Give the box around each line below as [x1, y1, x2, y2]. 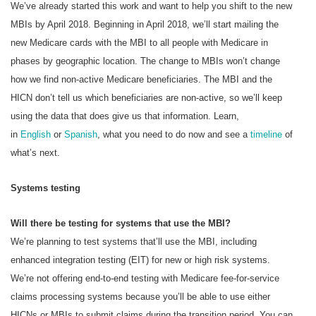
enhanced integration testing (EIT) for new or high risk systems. [11, 254, 273, 265]
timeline [250, 128, 285, 140]
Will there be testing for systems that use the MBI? [11, 217, 231, 229]
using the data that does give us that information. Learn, [11, 110, 239, 121]
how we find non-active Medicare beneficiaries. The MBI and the [11, 73, 272, 85]
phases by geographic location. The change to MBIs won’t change [11, 55, 280, 66]
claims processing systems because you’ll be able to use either [11, 291, 270, 302]
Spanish [64, 128, 97, 140]
